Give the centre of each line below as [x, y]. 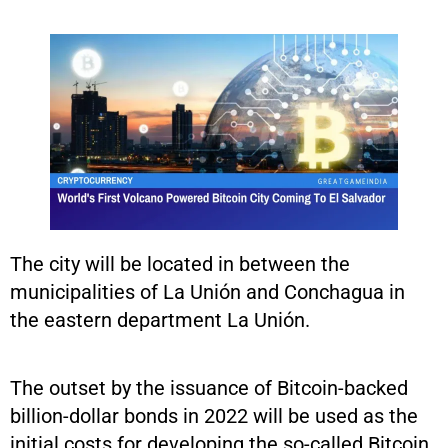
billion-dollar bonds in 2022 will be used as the [214, 415]
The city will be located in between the [180, 263]
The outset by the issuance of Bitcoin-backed [209, 387]
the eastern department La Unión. [160, 319]
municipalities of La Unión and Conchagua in [207, 291]
